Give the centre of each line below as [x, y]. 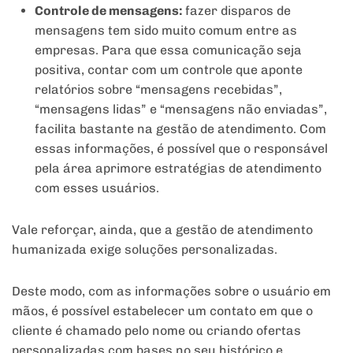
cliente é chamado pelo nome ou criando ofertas [156, 331]
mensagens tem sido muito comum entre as [165, 31]
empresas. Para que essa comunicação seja [168, 50]
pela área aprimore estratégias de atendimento [178, 169]
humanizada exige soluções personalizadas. [145, 250]
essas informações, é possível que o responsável [181, 149]
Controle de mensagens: [110, 11]
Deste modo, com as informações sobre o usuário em [171, 292]
